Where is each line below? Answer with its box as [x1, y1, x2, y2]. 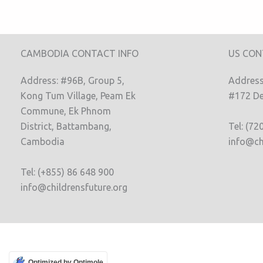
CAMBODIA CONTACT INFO [21, 48, 139, 59]
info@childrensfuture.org [21, 182, 127, 193]
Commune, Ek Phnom [21, 106, 111, 116]
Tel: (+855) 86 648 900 [21, 167, 114, 177]
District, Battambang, [21, 121, 112, 131]
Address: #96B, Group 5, [21, 75, 124, 86]
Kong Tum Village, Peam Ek [21, 90, 136, 101]
